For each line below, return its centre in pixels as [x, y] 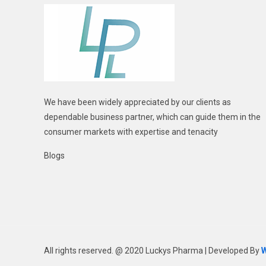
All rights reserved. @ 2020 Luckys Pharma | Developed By [153, 251]
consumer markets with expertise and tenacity [131, 132]
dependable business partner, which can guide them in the [153, 117]
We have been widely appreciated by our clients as [138, 102]
